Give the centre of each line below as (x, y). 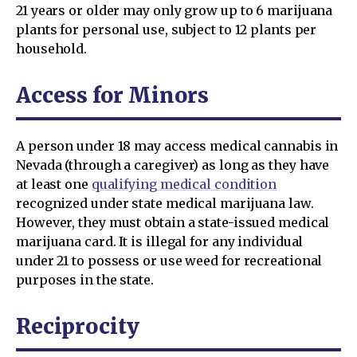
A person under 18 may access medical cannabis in (177, 146)
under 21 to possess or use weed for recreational (169, 261)
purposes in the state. (85, 280)
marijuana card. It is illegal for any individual (160, 241)
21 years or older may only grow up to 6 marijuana (175, 10)
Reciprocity (78, 326)
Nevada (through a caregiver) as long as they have (173, 165)
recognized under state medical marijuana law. (165, 203)
